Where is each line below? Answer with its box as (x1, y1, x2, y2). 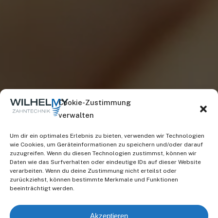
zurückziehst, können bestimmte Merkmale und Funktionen (10, 176, 178, 183)
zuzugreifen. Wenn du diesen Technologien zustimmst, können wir (10, 150, 197, 157)
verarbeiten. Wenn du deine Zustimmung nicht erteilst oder (10, 167, 177, 174)
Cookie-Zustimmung (58, 98, 131, 107)
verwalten (58, 111, 94, 119)
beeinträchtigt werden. (10, 185, 74, 192)
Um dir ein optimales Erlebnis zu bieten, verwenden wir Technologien (10, 132, 204, 139)
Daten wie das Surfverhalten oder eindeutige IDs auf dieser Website (10, 159, 201, 165)
